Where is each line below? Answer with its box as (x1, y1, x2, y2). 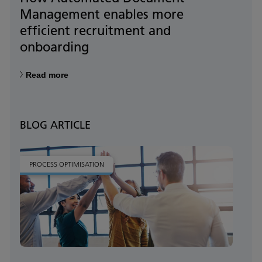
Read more (26, 70, 68, 80)
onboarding (20, 39, 89, 56)
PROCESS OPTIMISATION (29, 160, 104, 169)
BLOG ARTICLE (20, 118, 91, 132)
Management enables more (20, 6, 184, 23)
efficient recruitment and (20, 22, 171, 39)
